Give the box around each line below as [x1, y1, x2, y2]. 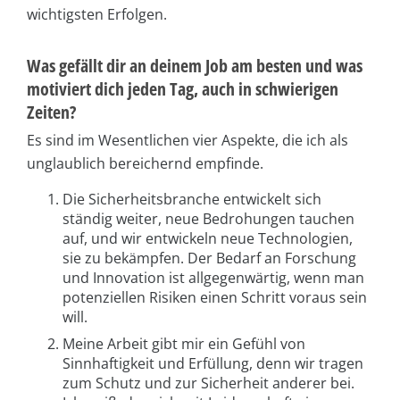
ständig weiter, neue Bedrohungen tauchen [62, 208, 354, 229]
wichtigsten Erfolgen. [27, 4, 167, 24]
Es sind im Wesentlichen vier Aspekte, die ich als [27, 129, 348, 150]
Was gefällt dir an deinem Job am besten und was [27, 53, 362, 78]
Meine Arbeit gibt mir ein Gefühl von [62, 333, 305, 354]
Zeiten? [27, 99, 76, 124]
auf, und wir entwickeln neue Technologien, [62, 228, 353, 248]
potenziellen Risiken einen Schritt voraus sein [62, 287, 367, 307]
